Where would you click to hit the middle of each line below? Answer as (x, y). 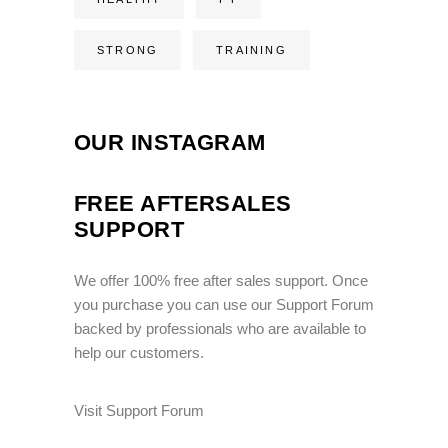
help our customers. (139, 352)
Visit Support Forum (139, 410)
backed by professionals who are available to (220, 328)
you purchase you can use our (175, 304)
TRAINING (251, 49)
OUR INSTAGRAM (170, 142)
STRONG (128, 49)
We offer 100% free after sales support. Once (221, 280)
